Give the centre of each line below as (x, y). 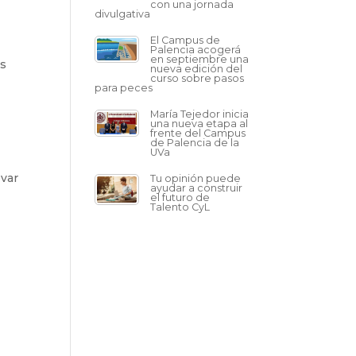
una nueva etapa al (199, 124)
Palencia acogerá (196, 50)
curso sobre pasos (197, 78)
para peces (124, 88)
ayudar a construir (197, 188)
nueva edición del (197, 69)
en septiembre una (200, 59)
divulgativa (123, 14)
